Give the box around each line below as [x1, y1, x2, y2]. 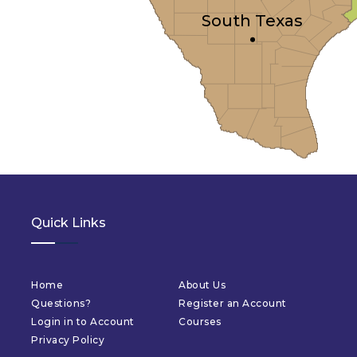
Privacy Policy [31, 334, 104, 346]
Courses [178, 316, 222, 328]
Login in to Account [31, 316, 135, 328]
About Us [178, 279, 226, 291]
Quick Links [31, 215, 106, 230]
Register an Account [178, 297, 287, 309]
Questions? [31, 297, 91, 309]
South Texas [202, 11, 303, 30]
